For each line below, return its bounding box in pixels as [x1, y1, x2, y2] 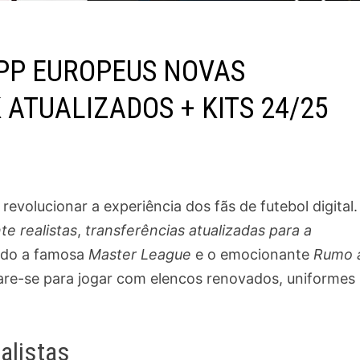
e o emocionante [191, 246, 314, 264]
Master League [88, 246, 192, 264]
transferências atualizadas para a [85, 222, 313, 239]
